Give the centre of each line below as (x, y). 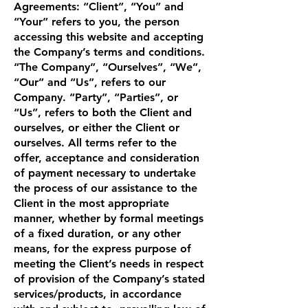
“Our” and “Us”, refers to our (90, 82)
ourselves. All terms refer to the (95, 142)
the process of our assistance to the (106, 188)
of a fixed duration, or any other (97, 233)
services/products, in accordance (98, 294)
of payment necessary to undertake (105, 173)
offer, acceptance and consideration (107, 157)
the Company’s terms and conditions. (109, 52)
